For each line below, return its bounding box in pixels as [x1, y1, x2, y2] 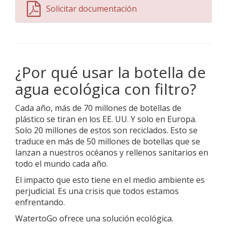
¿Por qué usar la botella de [15, 62, 206, 83]
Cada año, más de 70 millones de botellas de [15, 102, 181, 113]
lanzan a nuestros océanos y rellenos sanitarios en [15, 147, 208, 158]
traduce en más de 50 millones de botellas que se [15, 136, 200, 147]
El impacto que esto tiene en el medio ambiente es [15, 174, 205, 185]
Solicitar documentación [46, 3, 137, 14]
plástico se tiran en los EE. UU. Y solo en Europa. [15, 113, 197, 125]
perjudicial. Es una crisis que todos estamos [15, 185, 179, 197]
